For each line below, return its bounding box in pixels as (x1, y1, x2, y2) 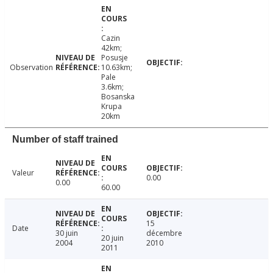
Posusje (101, 52, 128, 63)
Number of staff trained (12, 134, 118, 145)
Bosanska (101, 91, 135, 102)
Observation (10, 62, 53, 73)
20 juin (101, 233, 124, 244)
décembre (146, 228, 183, 239)
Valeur (12, 168, 34, 179)
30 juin (55, 228, 78, 239)
